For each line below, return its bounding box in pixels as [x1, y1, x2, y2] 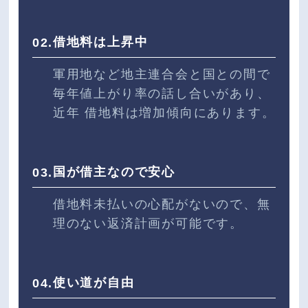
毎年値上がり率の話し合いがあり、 [52, 87, 271, 100]
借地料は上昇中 [52, 35, 148, 49]
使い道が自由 [52, 276, 135, 289]
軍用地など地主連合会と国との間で [52, 67, 271, 81]
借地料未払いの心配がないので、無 [52, 197, 271, 211]
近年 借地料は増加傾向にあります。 [52, 106, 276, 120]
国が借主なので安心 [52, 165, 176, 179]
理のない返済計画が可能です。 [52, 217, 244, 230]
